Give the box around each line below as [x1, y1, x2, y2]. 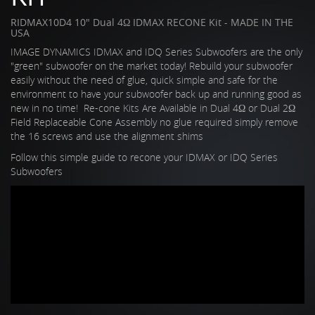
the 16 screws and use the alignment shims [11, 129, 203, 143]
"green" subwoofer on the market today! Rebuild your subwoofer [11, 59, 292, 73]
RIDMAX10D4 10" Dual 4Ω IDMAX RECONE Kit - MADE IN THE [11, 15, 293, 30]
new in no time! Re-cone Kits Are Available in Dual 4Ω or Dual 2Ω [11, 101, 295, 115]
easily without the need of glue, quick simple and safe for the [11, 73, 278, 87]
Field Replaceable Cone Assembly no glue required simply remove [11, 115, 298, 129]
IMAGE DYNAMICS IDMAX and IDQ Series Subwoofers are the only [11, 45, 302, 59]
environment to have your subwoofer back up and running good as [11, 87, 302, 101]
